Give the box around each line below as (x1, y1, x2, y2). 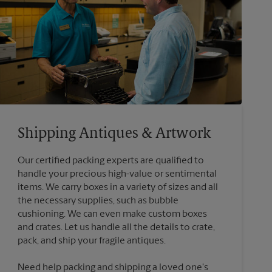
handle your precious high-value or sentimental (17, 169, 217, 179)
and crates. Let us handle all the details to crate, (17, 222, 215, 233)
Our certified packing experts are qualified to (17, 155, 204, 166)
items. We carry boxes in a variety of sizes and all (17, 182, 218, 192)
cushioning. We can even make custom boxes (17, 209, 207, 219)
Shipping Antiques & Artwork (17, 126, 211, 141)
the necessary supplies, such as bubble (17, 195, 178, 206)
